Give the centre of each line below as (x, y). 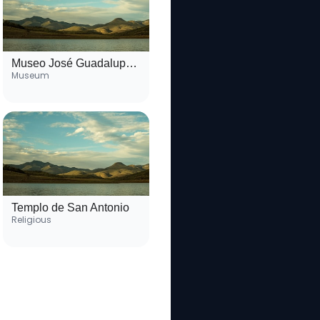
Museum (30, 76)
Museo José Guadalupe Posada (131, 64)
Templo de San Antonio (70, 208)
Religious (31, 220)
